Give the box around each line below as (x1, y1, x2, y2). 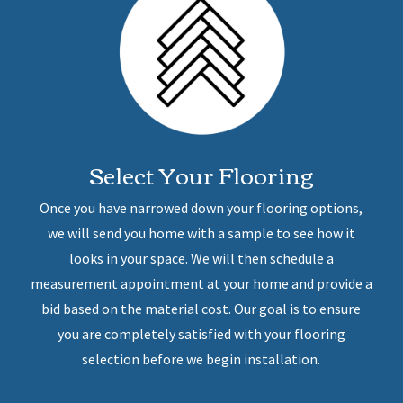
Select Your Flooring (88, 154, 314, 196)
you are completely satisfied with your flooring (57, 325, 345, 344)
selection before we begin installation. (82, 350, 321, 369)
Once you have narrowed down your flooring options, (40, 199, 363, 218)
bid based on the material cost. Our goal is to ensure (41, 300, 362, 318)
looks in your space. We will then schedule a (68, 249, 334, 268)
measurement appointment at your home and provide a (30, 274, 372, 293)
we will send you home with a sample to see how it (47, 224, 355, 243)
